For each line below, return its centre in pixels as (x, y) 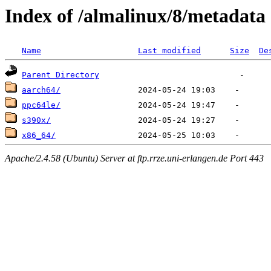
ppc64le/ (41, 105)
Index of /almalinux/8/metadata (135, 16)
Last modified (169, 51)
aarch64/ (41, 90)
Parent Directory (60, 75)
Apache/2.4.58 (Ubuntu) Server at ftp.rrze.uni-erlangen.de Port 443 (134, 158)
